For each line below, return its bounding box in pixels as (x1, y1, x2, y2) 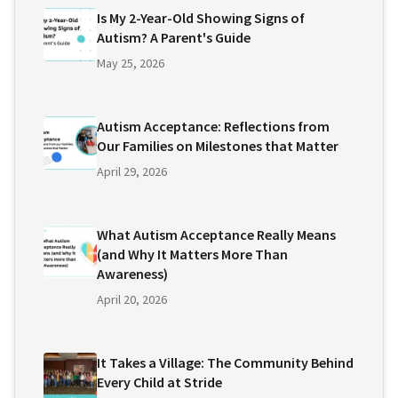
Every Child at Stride (97, 373, 222, 391)
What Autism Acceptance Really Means (97, 226, 336, 243)
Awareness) (97, 265, 168, 283)
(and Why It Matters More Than (97, 245, 288, 263)
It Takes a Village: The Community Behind (97, 354, 354, 371)
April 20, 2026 (97, 291, 167, 307)
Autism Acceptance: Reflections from (97, 117, 330, 135)
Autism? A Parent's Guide (97, 28, 251, 46)
